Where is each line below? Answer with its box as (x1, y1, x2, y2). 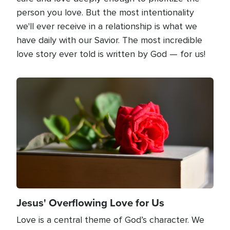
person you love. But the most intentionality (16, 6, 194, 18)
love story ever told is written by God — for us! (16, 48, 205, 60)
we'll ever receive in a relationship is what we (16, 20, 197, 32)
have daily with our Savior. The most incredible (16, 34, 202, 46)
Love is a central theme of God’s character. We (16, 214, 204, 225)
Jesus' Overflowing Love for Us (16, 195, 164, 210)
